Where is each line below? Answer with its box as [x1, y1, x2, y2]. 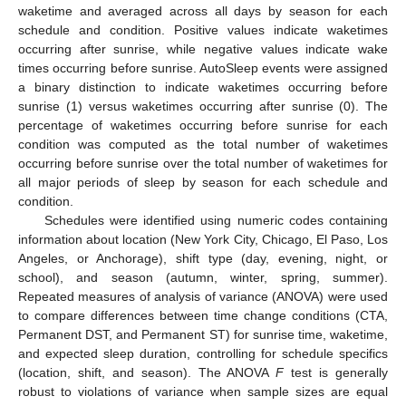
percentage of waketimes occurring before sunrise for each [18, 117, 388, 132]
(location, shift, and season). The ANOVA [18, 364, 276, 380]
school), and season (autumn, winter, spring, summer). [18, 269, 388, 285]
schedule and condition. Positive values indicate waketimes [18, 22, 388, 37]
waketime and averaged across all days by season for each [18, 3, 388, 18]
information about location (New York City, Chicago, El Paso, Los [18, 231, 388, 246]
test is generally [284, 364, 389, 380]
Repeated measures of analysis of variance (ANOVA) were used [18, 288, 388, 304]
